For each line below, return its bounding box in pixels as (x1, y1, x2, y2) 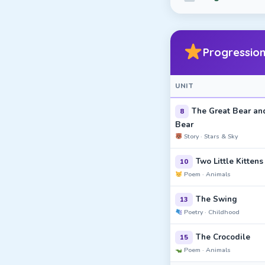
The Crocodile (196, 231, 250, 243)
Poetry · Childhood (182, 208, 240, 216)
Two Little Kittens (196, 156, 263, 167)
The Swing (196, 193, 237, 205)
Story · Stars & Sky (182, 132, 238, 141)
